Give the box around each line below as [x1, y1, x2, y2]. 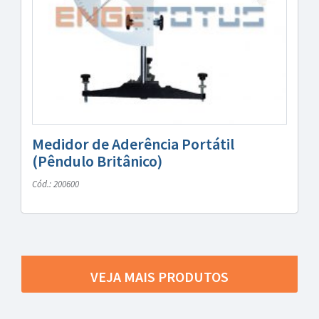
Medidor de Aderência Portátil [32, 134, 234, 155]
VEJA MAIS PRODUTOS [90, 268, 229, 286]
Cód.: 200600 [32, 178, 79, 191]
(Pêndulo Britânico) [32, 151, 162, 172]
